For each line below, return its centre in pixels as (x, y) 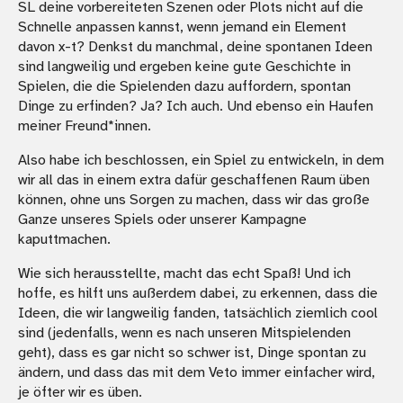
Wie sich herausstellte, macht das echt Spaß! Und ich (184, 273)
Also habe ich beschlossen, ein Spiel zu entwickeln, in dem (201, 160)
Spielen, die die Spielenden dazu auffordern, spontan (184, 86)
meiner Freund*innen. (85, 125)
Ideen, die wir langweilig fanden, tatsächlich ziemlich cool (198, 313)
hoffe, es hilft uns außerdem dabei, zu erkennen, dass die (198, 293)
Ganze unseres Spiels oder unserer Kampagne (162, 219)
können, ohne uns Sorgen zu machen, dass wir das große (194, 199)
